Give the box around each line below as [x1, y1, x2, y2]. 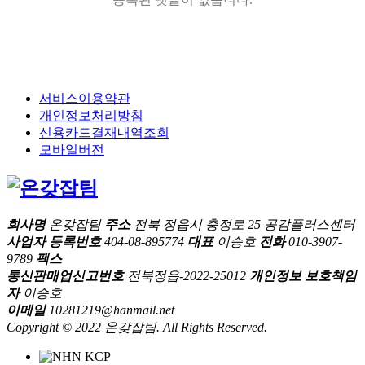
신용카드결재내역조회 [39, 125, 169, 139]
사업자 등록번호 [7, 235, 101, 249]
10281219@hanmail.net [46, 303, 174, 318]
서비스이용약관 [39, 90, 130, 105]
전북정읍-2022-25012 [124, 269, 246, 284]
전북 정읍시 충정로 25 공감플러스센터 [130, 218, 355, 232]
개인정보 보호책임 [249, 269, 357, 284]
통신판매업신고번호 [7, 269, 124, 284]
